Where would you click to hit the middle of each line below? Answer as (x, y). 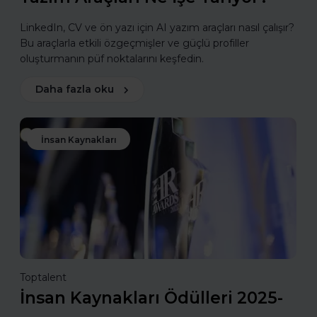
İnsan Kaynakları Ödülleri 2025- (151, 298)
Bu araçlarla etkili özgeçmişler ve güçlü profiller (134, 43)
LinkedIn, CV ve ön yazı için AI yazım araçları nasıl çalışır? (157, 27)
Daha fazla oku (75, 89)
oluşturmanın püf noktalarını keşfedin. (112, 58)
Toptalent (43, 277)
